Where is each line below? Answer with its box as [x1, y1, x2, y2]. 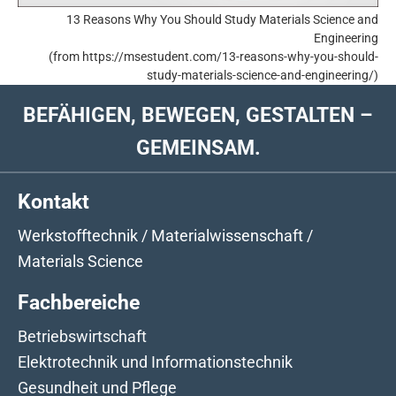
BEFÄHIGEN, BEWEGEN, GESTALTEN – [23, 103, 373, 128]
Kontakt [18, 189, 89, 215]
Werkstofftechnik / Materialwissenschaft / [18, 226, 313, 246]
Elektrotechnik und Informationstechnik [18, 353, 293, 372]
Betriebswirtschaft [18, 327, 147, 346]
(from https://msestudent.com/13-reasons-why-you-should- [49, 49, 378, 65]
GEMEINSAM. [135, 135, 261, 161]
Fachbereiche [18, 290, 140, 316]
